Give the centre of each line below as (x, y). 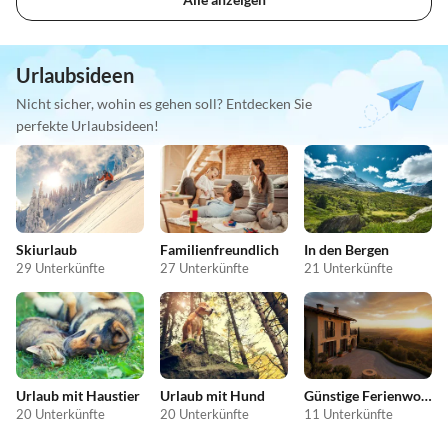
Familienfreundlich (219, 249)
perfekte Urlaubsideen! (87, 126)
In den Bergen (346, 249)
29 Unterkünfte (60, 267)
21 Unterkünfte (348, 267)
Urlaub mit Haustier (78, 396)
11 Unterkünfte (348, 414)
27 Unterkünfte (204, 267)
